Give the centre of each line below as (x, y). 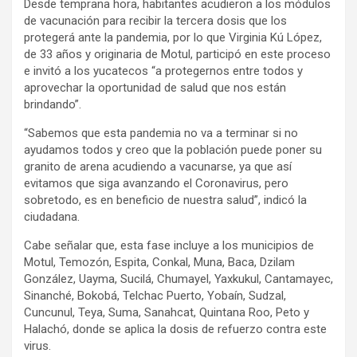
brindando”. (53, 105)
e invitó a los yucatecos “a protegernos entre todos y (163, 71)
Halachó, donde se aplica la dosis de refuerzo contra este (175, 330)
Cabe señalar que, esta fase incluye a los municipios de (169, 246)
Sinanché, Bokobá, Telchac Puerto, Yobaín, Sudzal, (155, 296)
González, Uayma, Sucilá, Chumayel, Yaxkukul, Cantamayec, (178, 279)
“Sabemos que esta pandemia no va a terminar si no (161, 133)
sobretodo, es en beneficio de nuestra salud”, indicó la (165, 200)
